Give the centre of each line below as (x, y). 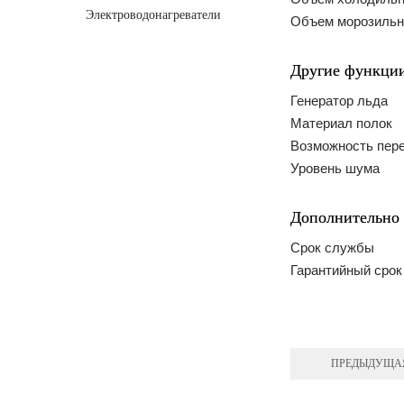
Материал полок (341, 123)
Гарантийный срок (346, 270)
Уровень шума (335, 168)
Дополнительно (345, 217)
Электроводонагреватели (153, 15)
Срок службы (332, 247)
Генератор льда (339, 100)
